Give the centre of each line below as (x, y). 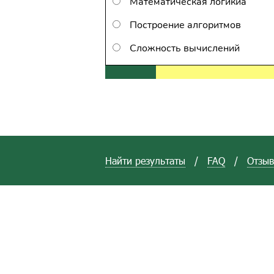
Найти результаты (145, 161)
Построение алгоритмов (185, 25)
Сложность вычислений (185, 48)
